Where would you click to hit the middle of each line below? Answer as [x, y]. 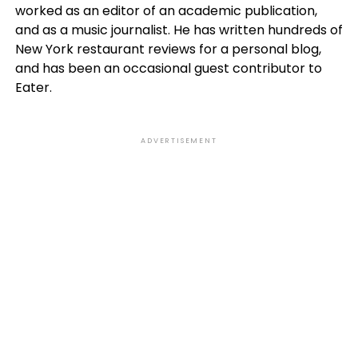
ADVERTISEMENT [179, 141]
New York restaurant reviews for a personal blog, [168, 50]
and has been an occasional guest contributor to [168, 69]
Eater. [33, 88]
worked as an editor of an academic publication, [166, 11]
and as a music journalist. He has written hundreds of [179, 30]
